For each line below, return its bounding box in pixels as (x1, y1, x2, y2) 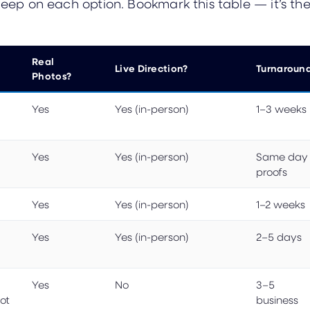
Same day (256, 149, 308, 163)
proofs (256, 164, 287, 179)
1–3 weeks (256, 101, 307, 116)
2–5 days (256, 229, 302, 244)
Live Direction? (115, 61, 188, 75)
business (256, 292, 298, 307)
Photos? (32, 69, 72, 82)
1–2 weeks (256, 197, 305, 211)
